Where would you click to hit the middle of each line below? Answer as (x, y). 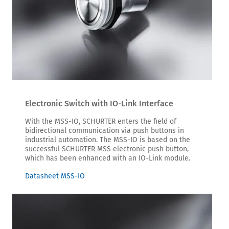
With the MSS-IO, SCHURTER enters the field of (101, 121)
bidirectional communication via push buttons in (105, 131)
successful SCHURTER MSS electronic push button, (107, 149)
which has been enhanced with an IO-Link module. (108, 158)
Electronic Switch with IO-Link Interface (99, 104)
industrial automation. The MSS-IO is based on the (108, 140)
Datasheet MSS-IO (55, 176)
